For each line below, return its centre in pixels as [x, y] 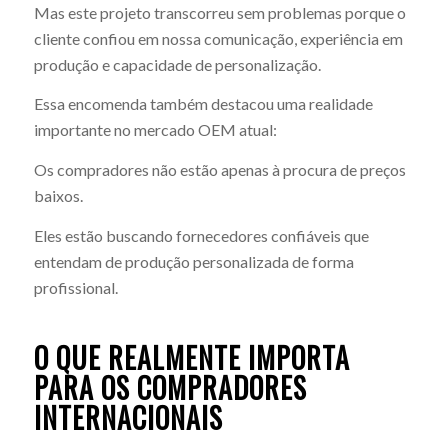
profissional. [75, 287]
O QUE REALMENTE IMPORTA [191, 357]
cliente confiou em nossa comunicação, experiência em [218, 38]
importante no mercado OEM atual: [155, 130]
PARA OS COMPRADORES [170, 387]
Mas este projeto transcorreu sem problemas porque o [219, 12]
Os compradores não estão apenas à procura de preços [219, 170]
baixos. [58, 196]
